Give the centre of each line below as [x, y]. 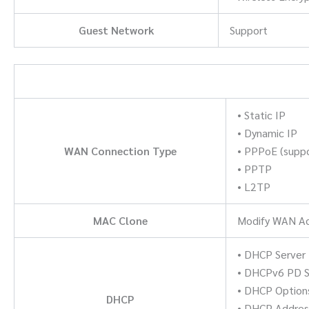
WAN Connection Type [120, 150]
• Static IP [261, 114]
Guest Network [116, 30]
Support [249, 30]
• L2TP [254, 186]
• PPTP [255, 168]
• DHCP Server [271, 254]
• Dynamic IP [267, 132]
